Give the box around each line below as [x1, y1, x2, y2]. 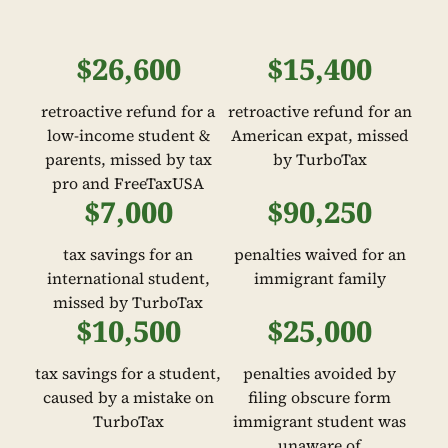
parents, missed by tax [44, 149, 212, 171]
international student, [46, 268, 210, 290]
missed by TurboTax [53, 292, 204, 314]
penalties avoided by [243, 363, 397, 385]
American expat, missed [230, 125, 409, 147]
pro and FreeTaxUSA [52, 173, 205, 195]
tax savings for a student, [35, 363, 222, 385]
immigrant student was [233, 411, 407, 433]
